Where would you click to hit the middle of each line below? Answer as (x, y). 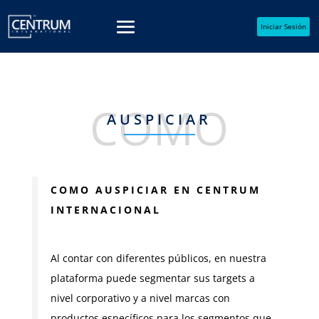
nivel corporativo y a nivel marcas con (140, 298)
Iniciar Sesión (283, 26)
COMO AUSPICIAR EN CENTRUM (155, 190)
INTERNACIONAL (105, 210)
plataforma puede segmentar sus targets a (152, 278)
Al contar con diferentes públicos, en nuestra (158, 258)
